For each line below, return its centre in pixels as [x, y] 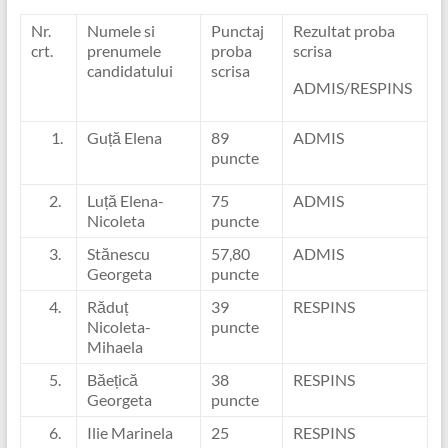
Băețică [112, 379]
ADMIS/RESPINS [352, 87]
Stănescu [118, 253]
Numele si [120, 30]
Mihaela [114, 346]
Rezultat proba [343, 30]
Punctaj [237, 30]
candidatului [129, 70]
